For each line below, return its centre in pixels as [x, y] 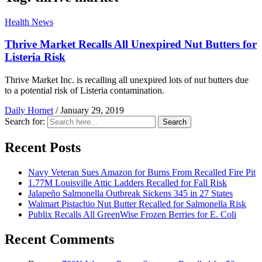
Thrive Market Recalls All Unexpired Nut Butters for [131, 44]
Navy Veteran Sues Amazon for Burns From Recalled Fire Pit [142, 172]
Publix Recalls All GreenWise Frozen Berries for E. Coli [132, 214]
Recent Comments [59, 239]
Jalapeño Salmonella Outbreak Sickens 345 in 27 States [130, 193]
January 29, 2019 [92, 110]
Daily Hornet [29, 110]
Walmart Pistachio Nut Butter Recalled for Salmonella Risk [137, 204]
